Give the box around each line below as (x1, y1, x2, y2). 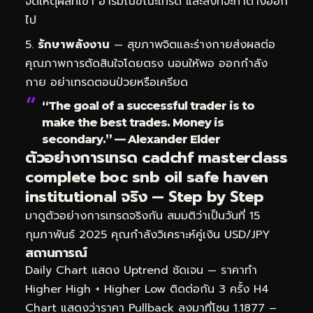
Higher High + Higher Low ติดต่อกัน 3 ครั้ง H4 (25, 281, 269, 298)
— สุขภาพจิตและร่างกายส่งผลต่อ (110, 36, 275, 54)
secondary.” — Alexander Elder (42, 133, 220, 147)
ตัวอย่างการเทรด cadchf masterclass (25, 146, 287, 170)
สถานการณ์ (25, 243, 87, 263)
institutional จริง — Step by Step (25, 185, 263, 209)
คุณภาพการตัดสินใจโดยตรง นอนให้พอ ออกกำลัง (25, 55, 268, 73)
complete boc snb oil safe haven (25, 166, 268, 189)
